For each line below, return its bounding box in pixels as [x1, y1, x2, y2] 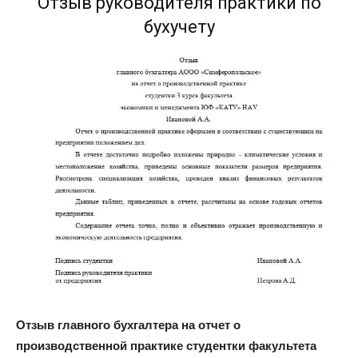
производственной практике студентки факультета [16, 339, 316, 353]
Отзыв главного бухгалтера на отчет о [16, 318, 241, 332]
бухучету [143, 17, 215, 38]
